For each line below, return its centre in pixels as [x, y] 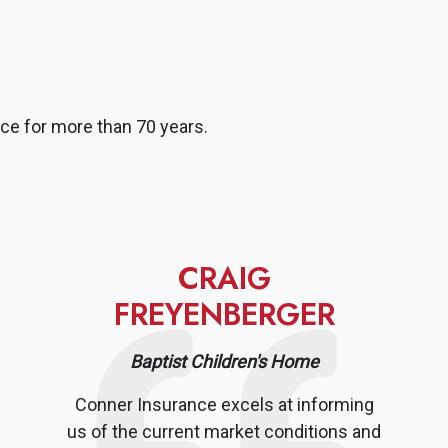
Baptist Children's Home [224, 361]
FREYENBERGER [224, 313]
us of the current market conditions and [224, 431]
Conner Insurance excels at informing [224, 404]
